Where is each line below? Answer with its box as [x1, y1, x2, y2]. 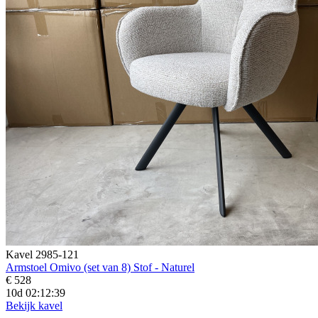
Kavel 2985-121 [6, 248, 79, 261]
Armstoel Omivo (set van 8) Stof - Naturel [6, 261, 194, 273]
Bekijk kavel [6, 299, 62, 312]
